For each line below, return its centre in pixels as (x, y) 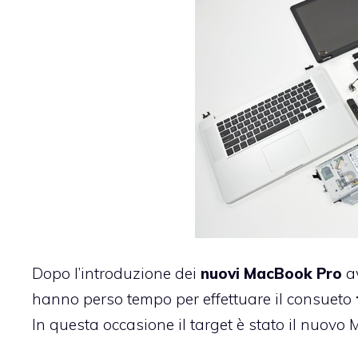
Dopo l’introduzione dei (116, 274)
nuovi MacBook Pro (273, 274)
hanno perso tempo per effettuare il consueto (194, 299)
